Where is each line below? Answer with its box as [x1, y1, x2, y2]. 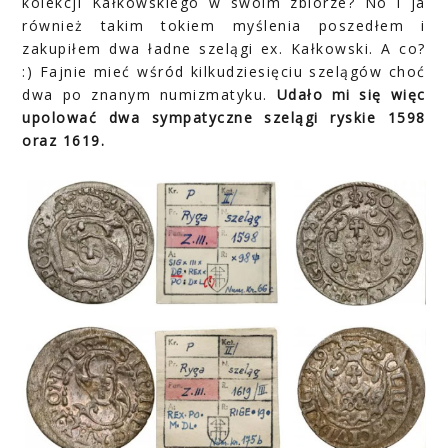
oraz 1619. [22, 131, 111, 151]
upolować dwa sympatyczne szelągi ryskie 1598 [22, 108, 426, 128]
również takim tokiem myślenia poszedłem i [22, 16, 426, 36]
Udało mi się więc [276, 85, 426, 105]
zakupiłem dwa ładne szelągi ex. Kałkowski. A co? [22, 39, 426, 59]
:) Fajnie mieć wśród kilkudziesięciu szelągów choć [22, 62, 426, 82]
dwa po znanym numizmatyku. [22, 85, 277, 105]
